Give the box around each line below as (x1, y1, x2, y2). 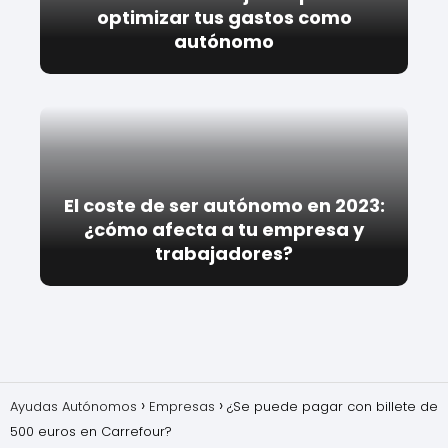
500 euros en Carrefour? (10, 422, 172, 442)
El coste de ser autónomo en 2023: (63, 193, 385, 219)
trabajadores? (155, 241, 293, 267)
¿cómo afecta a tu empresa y (84, 217, 364, 243)
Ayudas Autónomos (10, 397, 137, 417)
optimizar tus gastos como (96, 5, 352, 31)
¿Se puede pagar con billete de (227, 397, 438, 417)
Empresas (149, 397, 215, 417)
